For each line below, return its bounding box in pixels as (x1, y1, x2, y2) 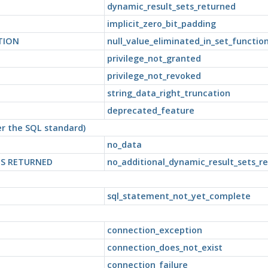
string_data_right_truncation (106, 87, 230, 99)
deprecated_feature (106, 104, 194, 116)
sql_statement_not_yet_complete (106, 190, 251, 202)
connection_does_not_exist (106, 241, 223, 253)
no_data (106, 138, 142, 150)
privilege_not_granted (106, 52, 201, 64)
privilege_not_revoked (106, 69, 201, 81)
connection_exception (106, 224, 202, 236)
